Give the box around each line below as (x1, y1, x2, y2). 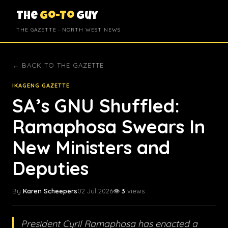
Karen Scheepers (23, 187, 77, 195)
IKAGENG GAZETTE (12, 82, 70, 89)
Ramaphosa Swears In (12, 115, 205, 138)
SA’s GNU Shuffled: (12, 94, 180, 117)
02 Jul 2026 (77, 187, 113, 195)
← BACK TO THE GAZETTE (12, 61, 104, 69)
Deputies (12, 157, 89, 180)
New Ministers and (12, 136, 170, 159)
